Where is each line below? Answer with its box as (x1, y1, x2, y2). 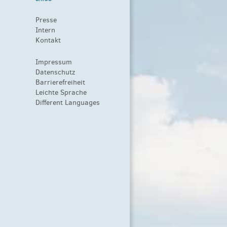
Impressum (35, 57, 72, 67)
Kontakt (35, 35, 61, 46)
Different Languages (35, 97, 100, 107)
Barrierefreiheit (35, 77, 86, 87)
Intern (35, 25, 56, 35)
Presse (35, 15, 57, 25)
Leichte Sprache (35, 87, 87, 97)
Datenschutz (35, 67, 75, 77)
